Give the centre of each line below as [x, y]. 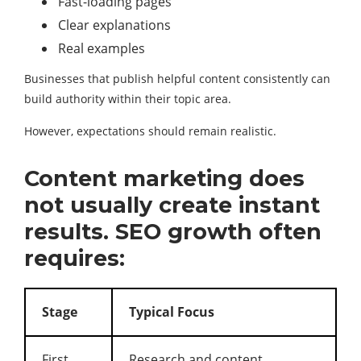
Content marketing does [164, 178]
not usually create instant [172, 205]
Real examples [102, 48]
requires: [75, 258]
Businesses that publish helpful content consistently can [177, 79]
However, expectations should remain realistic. [150, 131]
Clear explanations [114, 25]
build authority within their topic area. [128, 99]
